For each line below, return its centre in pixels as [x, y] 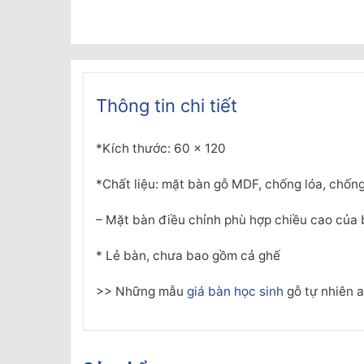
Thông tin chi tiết [167, 106]
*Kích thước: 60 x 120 [161, 149]
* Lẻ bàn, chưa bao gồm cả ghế [188, 256]
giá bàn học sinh [235, 292]
